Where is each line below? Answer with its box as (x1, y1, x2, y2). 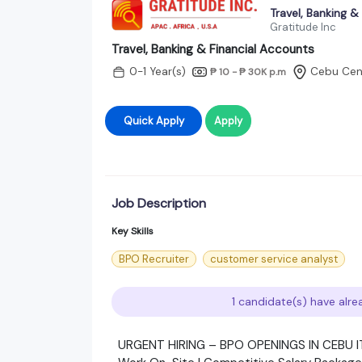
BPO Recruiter (119, 251, 189, 266)
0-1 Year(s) (129, 65, 186, 79)
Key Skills (112, 224, 154, 238)
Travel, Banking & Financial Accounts (112, 40, 314, 57)
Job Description (112, 194, 206, 212)
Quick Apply (155, 113, 184, 128)
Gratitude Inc (270, 19, 336, 34)
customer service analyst (210, 251, 338, 266)
